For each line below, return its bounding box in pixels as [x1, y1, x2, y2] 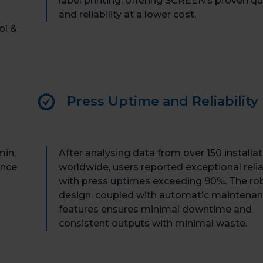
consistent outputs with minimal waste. [58, 217, 247, 229]
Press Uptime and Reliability [66, 93, 258, 109]
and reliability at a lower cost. [58, 8, 196, 20]
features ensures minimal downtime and [58, 203, 252, 215]
